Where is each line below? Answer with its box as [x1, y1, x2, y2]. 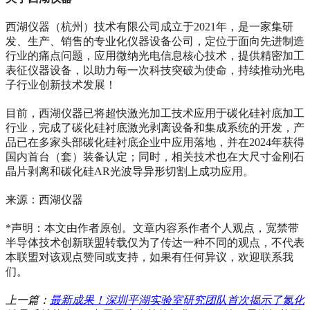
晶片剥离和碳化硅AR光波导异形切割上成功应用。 [6, 165, 254, 178]
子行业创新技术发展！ [6, 79, 116, 91]
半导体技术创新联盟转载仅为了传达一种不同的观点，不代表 [6, 237, 304, 249]
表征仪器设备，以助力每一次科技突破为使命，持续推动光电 [6, 64, 304, 77]
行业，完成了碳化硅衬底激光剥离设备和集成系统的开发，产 [6, 122, 304, 134]
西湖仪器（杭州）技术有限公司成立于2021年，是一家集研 [6, 21, 293, 33]
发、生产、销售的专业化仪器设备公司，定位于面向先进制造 [6, 35, 304, 48]
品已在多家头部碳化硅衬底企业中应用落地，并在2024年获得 [6, 136, 304, 149]
